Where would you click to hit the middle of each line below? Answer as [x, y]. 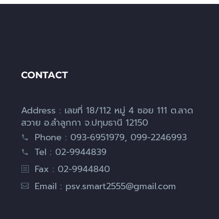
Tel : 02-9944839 [71, 152]
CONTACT [44, 75]
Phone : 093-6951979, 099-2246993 [111, 138]
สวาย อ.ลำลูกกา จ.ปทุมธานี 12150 [85, 123]
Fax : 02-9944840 [72, 169]
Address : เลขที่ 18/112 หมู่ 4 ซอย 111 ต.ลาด [107, 111]
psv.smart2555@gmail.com [121, 186]
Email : [50, 186]
